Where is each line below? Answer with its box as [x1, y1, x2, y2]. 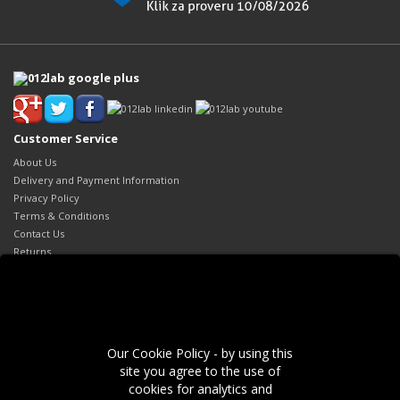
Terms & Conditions [13, 209, 109, 223]
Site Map [13, 262, 54, 277]
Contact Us [13, 227, 64, 241]
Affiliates [13, 346, 54, 361]
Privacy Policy [13, 191, 79, 205]
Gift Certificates [13, 329, 87, 343]
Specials [13, 364, 52, 379]
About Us [13, 155, 56, 170]
